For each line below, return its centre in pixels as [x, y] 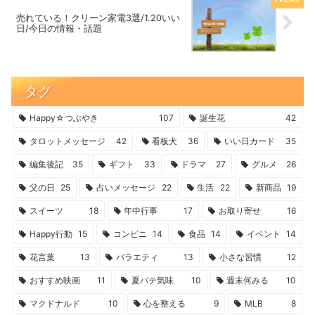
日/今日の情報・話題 [59, 28]
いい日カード [250, 141]
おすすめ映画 [54, 280]
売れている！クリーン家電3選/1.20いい [98, 18]
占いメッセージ [126, 187]
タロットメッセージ [67, 141]
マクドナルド [54, 303]
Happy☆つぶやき [64, 117]
